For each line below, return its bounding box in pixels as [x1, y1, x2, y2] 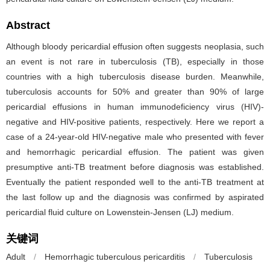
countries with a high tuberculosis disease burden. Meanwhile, [6, 72, 264, 81]
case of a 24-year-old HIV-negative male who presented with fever [6, 132, 264, 142]
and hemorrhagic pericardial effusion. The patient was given [6, 147, 264, 157]
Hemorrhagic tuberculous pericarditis [45, 252, 185, 262]
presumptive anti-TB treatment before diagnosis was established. [6, 162, 264, 172]
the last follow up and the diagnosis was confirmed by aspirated [6, 192, 264, 202]
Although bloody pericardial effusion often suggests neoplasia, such [6, 42, 264, 51]
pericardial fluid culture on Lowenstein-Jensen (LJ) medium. [6, 207, 234, 217]
